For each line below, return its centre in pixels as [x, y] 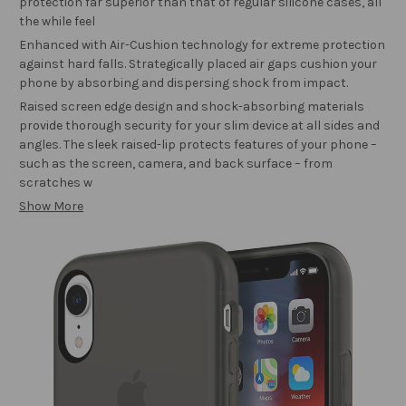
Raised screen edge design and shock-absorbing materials [192, 107]
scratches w [56, 183]
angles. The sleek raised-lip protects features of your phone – [198, 145]
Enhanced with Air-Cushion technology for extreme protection [202, 45]
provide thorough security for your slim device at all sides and [199, 126]
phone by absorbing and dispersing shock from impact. [184, 83]
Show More [51, 207]
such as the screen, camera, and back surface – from [176, 164]
